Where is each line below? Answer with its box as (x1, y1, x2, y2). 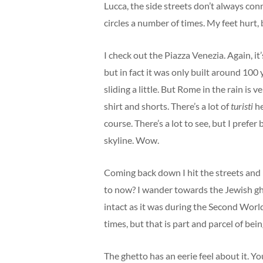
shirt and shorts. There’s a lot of (104, 100, 231, 112)
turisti (231, 100, 253, 112)
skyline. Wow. (104, 134, 159, 146)
